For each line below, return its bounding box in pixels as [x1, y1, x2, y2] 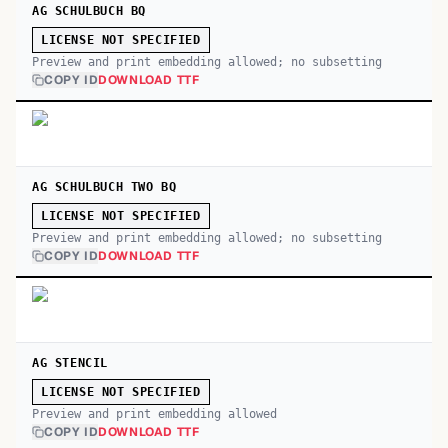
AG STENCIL [32, 356, 108, 370]
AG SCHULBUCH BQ [32, 4, 146, 18]
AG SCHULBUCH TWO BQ [32, 180, 177, 194]
